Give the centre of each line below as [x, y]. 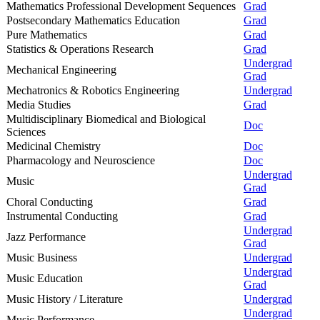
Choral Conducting [50, 201]
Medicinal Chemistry [54, 146]
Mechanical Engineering [61, 69]
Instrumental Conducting [62, 216]
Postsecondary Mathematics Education [93, 20]
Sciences [26, 131]
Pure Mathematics [47, 34]
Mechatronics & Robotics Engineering [93, 90]
